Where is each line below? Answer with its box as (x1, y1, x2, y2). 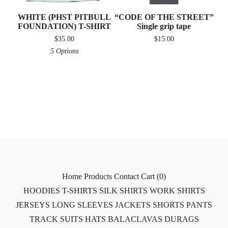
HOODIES (23, 186, 60, 195)
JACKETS (115, 201, 151, 209)
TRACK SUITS (29, 215, 83, 223)
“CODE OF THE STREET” (114, 12, 214, 21)
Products (84, 172, 112, 181)
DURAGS (164, 215, 199, 223)
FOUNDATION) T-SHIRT (17, 21, 111, 31)
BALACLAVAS (107, 215, 162, 223)
